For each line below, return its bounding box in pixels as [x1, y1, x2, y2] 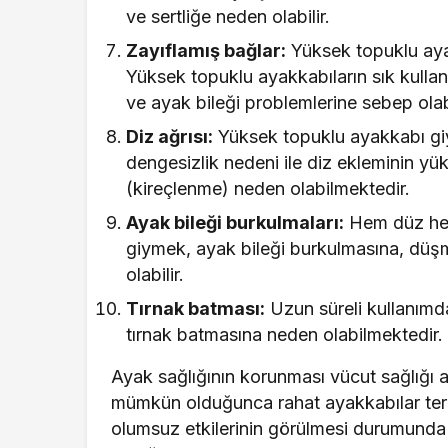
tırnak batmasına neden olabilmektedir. [126, 324, 444, 346]
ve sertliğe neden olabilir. [126, 6, 336, 28]
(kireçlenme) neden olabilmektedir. [126, 178, 411, 200]
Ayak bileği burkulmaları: [126, 212, 345, 234]
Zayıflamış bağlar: [126, 40, 287, 62]
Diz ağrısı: [126, 126, 214, 148]
